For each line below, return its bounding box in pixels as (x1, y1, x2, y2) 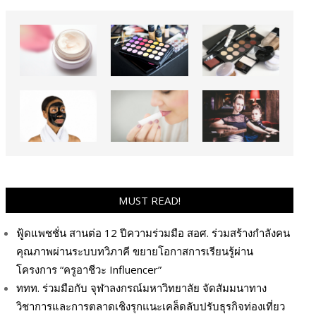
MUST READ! (119, 193, 181, 207)
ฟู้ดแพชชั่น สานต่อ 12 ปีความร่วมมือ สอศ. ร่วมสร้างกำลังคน (16, 225, 290, 240)
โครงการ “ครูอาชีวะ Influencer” (16, 262, 162, 276)
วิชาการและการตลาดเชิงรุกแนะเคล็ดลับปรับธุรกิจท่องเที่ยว (16, 298, 285, 313)
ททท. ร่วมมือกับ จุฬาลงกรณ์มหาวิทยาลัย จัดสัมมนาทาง (16, 280, 267, 295)
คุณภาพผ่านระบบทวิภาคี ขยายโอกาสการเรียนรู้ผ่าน (16, 243, 253, 258)
